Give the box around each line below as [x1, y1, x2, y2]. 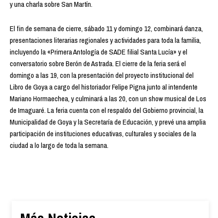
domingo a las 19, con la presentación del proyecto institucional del [10, 70, 194, 80]
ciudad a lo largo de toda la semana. [10, 140, 109, 150]
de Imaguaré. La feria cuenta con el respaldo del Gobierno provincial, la [10, 105, 203, 115]
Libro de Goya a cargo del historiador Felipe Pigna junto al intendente [10, 81, 198, 92]
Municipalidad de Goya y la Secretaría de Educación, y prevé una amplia [10, 116, 206, 127]
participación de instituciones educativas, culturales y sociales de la [10, 128, 196, 139]
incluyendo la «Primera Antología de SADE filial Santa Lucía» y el [10, 46, 187, 57]
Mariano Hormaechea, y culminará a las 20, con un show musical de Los [10, 93, 206, 104]
